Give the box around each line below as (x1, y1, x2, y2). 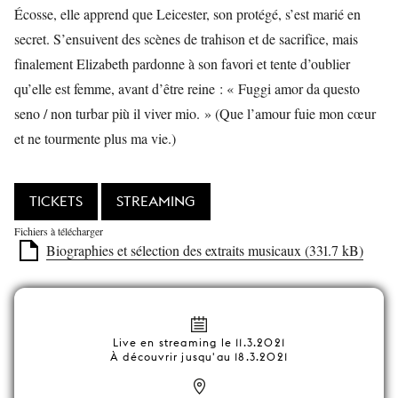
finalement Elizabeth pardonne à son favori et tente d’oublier (14, 54, 350, 73)
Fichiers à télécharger (14, 224, 103, 238)
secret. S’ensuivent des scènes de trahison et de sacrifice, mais (14, 29, 358, 48)
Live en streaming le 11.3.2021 (112, 336, 285, 349)
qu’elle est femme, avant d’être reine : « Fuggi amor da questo (14, 79, 360, 98)
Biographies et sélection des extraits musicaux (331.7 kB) (46, 241, 363, 259)
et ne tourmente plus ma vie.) (14, 129, 176, 147)
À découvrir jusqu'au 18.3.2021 (109, 350, 288, 363)
